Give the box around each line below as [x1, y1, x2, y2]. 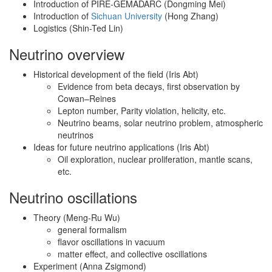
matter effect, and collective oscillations [58, 248, 207, 260]
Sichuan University [91, 10, 162, 22]
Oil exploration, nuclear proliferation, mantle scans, [58, 153, 253, 165]
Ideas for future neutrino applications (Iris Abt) [33, 141, 209, 153]
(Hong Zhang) [162, 10, 219, 22]
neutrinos [58, 129, 93, 141]
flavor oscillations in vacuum [58, 236, 165, 248]
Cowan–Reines [58, 92, 116, 104]
